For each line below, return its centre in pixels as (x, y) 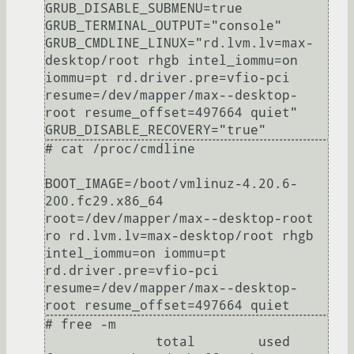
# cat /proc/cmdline (120, 149)
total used (100, 342)
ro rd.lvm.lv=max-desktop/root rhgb (179, 236)
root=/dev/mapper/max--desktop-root (179, 219)
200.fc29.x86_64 (104, 201)
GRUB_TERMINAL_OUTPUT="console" (164, 26)
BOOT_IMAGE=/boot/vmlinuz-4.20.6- (171, 184)
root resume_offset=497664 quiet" (171, 113)
